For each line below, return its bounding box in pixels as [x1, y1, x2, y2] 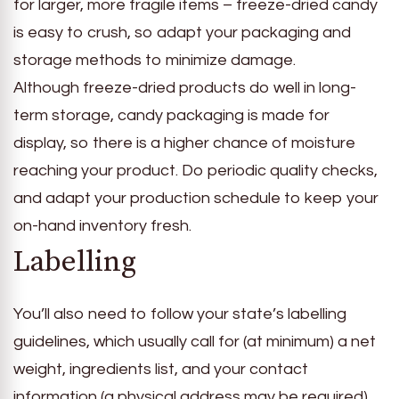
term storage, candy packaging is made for [13, 107, 330, 125]
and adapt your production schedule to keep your [13, 190, 379, 208]
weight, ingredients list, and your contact [13, 360, 308, 378]
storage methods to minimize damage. [13, 52, 296, 69]
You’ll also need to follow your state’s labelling [13, 305, 346, 322]
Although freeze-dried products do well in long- [13, 79, 356, 97]
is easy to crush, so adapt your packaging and [13, 24, 351, 42]
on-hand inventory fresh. [13, 217, 191, 235]
